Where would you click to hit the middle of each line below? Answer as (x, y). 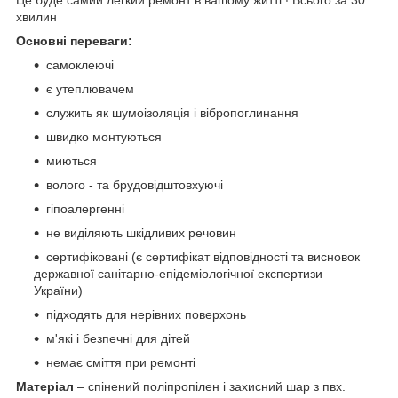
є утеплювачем (90, 89)
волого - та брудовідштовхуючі (135, 185)
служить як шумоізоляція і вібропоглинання (172, 113)
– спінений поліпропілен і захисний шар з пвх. (210, 387)
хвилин (36, 17)
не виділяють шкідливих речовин (141, 233)
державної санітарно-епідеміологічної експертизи (178, 274)
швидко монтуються (104, 137)
